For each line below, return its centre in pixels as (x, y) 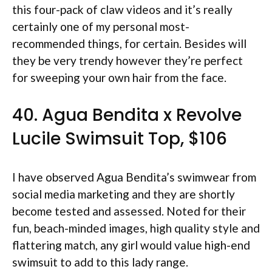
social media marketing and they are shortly (124, 194)
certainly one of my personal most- (101, 26)
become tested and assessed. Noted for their (129, 211)
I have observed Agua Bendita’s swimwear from (134, 177)
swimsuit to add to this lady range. (100, 262)
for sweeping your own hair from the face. (119, 77)
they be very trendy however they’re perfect (127, 60)
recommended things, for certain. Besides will (129, 43)
